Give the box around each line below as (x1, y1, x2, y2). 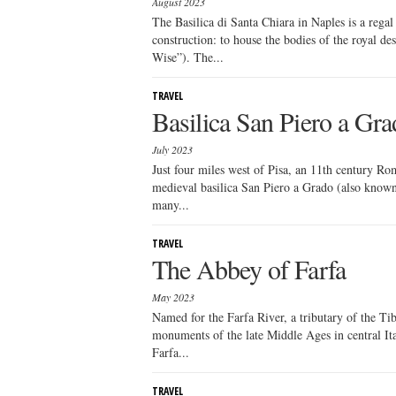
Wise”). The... (152, 49, 224, 65)
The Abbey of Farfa (152, 251, 346, 286)
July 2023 (152, 142, 193, 156)
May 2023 (152, 290, 194, 304)
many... (152, 196, 189, 213)
